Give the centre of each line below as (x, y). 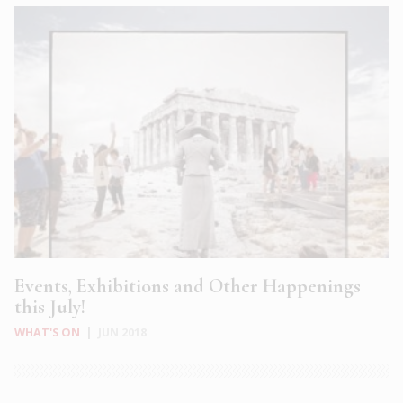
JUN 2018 (122, 332)
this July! (50, 307)
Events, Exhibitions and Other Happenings (188, 286)
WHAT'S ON (47, 332)
